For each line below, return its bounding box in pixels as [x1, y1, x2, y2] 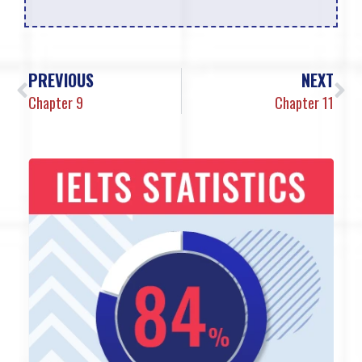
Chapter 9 [28, 92, 83, 114]
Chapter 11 [275, 92, 334, 114]
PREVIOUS [28, 68, 94, 93]
